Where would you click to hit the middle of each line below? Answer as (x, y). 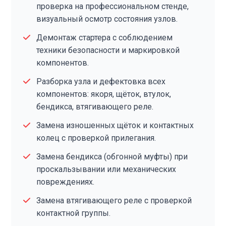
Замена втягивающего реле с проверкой (114, 201)
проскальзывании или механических (106, 169)
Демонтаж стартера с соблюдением (105, 38)
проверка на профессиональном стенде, (113, 6)
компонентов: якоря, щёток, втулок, (104, 94)
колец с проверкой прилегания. (96, 138)
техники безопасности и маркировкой (108, 50)
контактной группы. (74, 213)
